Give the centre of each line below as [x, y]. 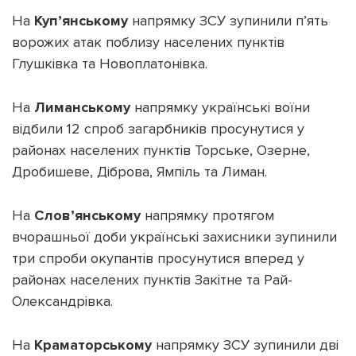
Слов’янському [89, 216]
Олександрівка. [62, 302]
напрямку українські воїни [222, 108]
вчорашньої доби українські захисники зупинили [174, 237]
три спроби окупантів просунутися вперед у [158, 259]
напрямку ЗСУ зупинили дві [247, 345]
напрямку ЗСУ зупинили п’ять [230, 21]
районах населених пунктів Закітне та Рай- [152, 280]
